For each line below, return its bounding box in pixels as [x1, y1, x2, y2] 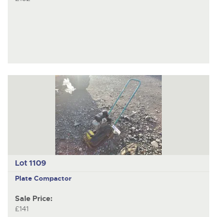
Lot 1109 [15, 158, 46, 169]
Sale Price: [15, 194, 52, 204]
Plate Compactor [15, 173, 72, 183]
